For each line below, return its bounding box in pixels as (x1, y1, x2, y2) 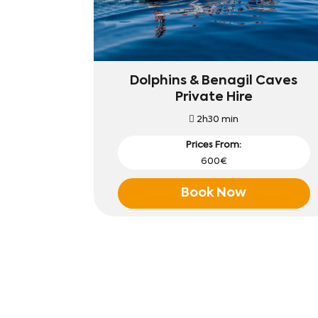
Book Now (181, 186, 247, 199)
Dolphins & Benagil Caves (130, 74, 298, 87)
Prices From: (186, 140, 242, 150)
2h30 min (194, 114, 239, 124)
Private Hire (175, 90, 253, 104)
